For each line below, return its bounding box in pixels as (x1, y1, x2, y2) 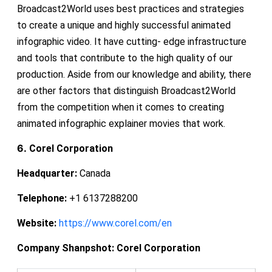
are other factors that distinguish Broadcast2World (16, 84, 236, 97)
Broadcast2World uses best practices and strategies (16, 2, 244, 15)
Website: (16, 217, 56, 229)
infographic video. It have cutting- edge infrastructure (16, 35, 246, 47)
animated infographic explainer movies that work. (16, 117, 225, 129)
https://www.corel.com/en (58, 217, 172, 229)
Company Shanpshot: (16, 242, 117, 254)
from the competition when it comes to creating (16, 101, 224, 113)
